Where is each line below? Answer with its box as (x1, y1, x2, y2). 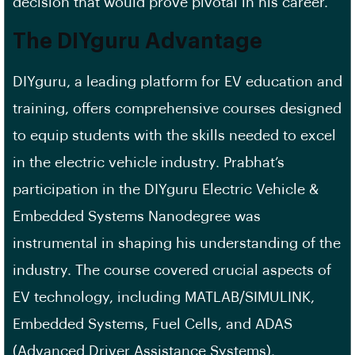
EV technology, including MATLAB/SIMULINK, (13, 290, 315, 304)
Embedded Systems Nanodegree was (13, 209, 261, 223)
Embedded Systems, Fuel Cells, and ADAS (13, 317, 292, 331)
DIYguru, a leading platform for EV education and (13, 74, 342, 89)
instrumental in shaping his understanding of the (13, 236, 341, 250)
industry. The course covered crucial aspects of (13, 263, 331, 277)
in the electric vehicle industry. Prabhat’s (13, 155, 284, 170)
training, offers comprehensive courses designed (13, 101, 342, 116)
